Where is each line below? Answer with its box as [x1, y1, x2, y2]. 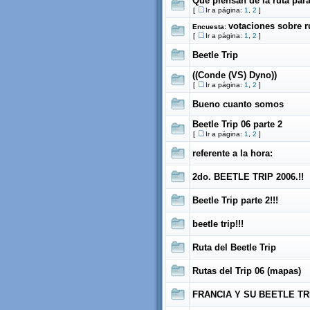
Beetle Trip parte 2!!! [192, 195, 278, 206]
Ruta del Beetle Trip [192, 242, 276, 253]
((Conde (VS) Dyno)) [192, 70, 277, 80]
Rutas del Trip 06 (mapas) [192, 266, 301, 276]
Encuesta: [192, 23, 228, 30]
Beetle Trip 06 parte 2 [192, 119, 282, 129]
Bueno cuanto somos [192, 99, 284, 109]
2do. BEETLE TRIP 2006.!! [192, 172, 304, 182]
